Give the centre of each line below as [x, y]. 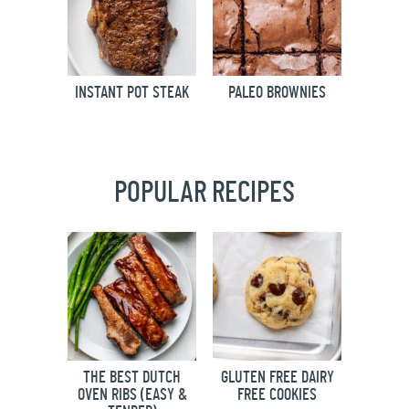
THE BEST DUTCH [132, 378]
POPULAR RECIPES [204, 193]
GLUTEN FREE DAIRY [277, 378]
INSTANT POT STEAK [132, 94]
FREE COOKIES [277, 396]
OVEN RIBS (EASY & [132, 396]
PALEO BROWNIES [277, 94]
